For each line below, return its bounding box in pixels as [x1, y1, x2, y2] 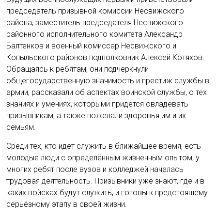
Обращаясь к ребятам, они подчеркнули [6, 64, 149, 74]
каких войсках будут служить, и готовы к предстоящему [6, 188, 208, 197]
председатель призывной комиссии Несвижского [6, 6, 185, 15]
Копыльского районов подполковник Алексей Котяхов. [6, 53, 205, 62]
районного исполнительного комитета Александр [6, 30, 183, 39]
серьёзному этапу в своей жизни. [6, 200, 127, 209]
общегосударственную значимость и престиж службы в [6, 76, 210, 85]
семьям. [6, 123, 36, 132]
